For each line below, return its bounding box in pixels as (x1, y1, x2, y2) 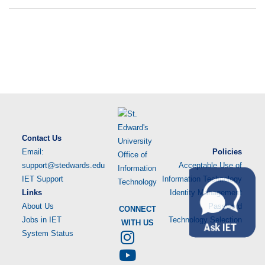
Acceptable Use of (179, 161, 242, 170)
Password (208, 202, 242, 211)
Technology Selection (169, 215, 242, 224)
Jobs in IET (22, 215, 62, 224)
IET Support (22, 174, 63, 183)
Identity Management (170, 188, 242, 197)
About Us (22, 202, 54, 211)
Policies (212, 147, 242, 156)
